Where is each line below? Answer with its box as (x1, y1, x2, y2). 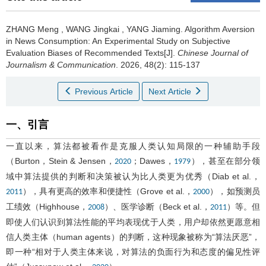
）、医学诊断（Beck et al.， (104, 201, 210, 211)
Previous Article (75, 86, 133, 96)
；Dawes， (131, 156, 175, 166)
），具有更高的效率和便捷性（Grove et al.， (23, 186, 194, 196)
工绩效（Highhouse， (6, 201, 88, 211)
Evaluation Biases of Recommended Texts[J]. (6, 47, 178, 58)
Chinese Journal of (178, 47, 248, 58)
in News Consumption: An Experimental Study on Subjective (6, 36, 230, 46)
